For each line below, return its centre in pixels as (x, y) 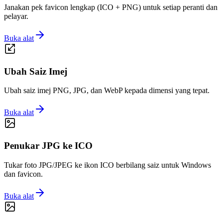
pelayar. (16, 16)
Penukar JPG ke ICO (48, 146)
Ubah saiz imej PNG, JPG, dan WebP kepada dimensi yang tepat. (107, 91)
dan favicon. (23, 174)
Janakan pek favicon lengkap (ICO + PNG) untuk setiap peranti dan (111, 7)
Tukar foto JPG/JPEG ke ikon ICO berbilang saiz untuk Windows (108, 165)
